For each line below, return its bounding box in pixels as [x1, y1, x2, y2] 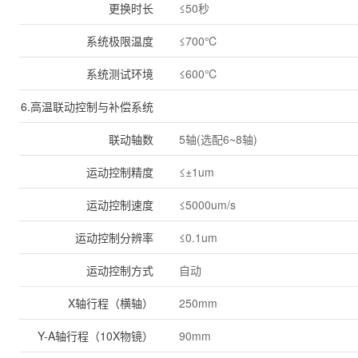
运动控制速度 [86, 197, 153, 213]
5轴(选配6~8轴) [179, 131, 257, 147]
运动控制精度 [86, 164, 153, 180]
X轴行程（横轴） [68, 295, 153, 311]
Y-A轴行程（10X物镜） [38, 328, 153, 344]
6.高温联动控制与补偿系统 [21, 98, 153, 114]
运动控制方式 [86, 262, 153, 278]
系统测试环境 [86, 66, 153, 82]
